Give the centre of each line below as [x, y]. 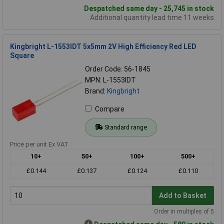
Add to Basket [183, 195]
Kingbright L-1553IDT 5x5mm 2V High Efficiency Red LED [103, 47]
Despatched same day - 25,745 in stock [149, 9]
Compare [110, 109]
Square [22, 56]
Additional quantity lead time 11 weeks [152, 18]
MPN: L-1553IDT [110, 80]
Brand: [96, 91]
